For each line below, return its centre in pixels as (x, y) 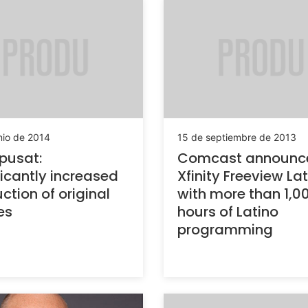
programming (225, 230)
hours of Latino (228, 212)
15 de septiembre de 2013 (237, 137)
